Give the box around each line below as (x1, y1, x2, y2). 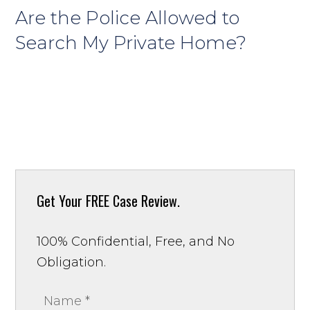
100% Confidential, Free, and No (37, 233, 235, 249)
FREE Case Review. (86, 190, 181, 211)
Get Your (37, 190, 86, 211)
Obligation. (37, 254, 107, 270)
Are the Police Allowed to (15, 6, 240, 29)
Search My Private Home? (15, 31, 247, 54)
